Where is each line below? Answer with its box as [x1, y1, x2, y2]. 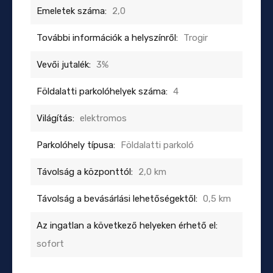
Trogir [183, 32, 208, 43]
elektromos [80, 112, 127, 124]
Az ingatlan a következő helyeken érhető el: [37, 219, 218, 231]
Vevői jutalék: [37, 58, 91, 70]
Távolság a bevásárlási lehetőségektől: [37, 193, 197, 204]
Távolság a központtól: [37, 166, 133, 177]
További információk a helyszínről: [37, 32, 178, 43]
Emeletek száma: [37, 5, 107, 16]
